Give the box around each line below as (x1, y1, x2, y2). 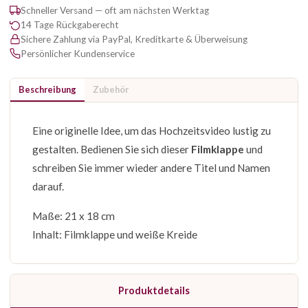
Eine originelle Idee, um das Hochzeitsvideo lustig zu (32, 124, 271, 137)
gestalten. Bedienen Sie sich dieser (32, 142, 191, 155)
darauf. (32, 179, 64, 192)
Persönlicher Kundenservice (21, 47, 135, 59)
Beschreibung (19, 83, 76, 95)
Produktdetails (118, 284, 190, 296)
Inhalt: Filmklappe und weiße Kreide (32, 228, 197, 241)
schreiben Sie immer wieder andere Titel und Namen (32, 161, 270, 174)
